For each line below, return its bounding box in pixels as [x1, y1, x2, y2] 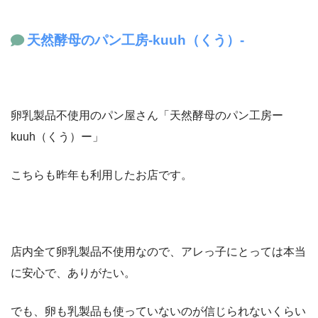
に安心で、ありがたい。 [11, 266, 136, 279]
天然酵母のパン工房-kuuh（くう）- [27, 33, 258, 48]
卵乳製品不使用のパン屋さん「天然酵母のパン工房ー [11, 109, 283, 121]
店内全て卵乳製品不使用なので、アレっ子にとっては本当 [11, 245, 306, 258]
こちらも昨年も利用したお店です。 [11, 168, 192, 181]
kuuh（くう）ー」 [11, 130, 104, 143]
